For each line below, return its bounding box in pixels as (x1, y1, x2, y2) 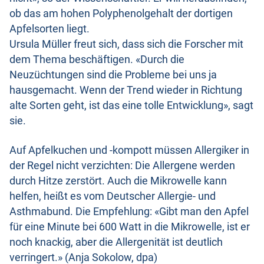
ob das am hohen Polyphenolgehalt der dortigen (9, 8, 233, 20)
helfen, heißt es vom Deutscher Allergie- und (9, 190, 216, 203)
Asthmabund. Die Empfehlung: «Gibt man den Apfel (9, 206, 249, 218)
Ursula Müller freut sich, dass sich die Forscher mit (9, 38, 243, 51)
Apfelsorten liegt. (9, 23, 90, 35)
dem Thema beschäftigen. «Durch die (9, 54, 184, 66)
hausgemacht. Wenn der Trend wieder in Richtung (9, 84, 242, 97)
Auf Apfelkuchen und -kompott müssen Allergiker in (9, 144, 249, 157)
